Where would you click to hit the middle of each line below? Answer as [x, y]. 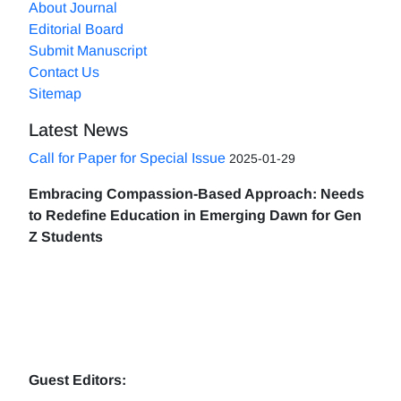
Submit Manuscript [88, 51]
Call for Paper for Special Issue [127, 158]
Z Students [66, 237]
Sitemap [55, 94]
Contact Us [64, 72]
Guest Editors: [77, 380]
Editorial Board [76, 29]
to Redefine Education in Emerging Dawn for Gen [195, 215]
